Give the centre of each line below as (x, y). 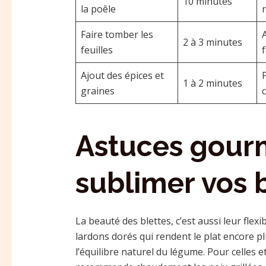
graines (97, 91)
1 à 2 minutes (212, 83)
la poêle (98, 9)
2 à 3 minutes (212, 42)
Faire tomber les (117, 34)
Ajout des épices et (122, 75)
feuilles (96, 50)
